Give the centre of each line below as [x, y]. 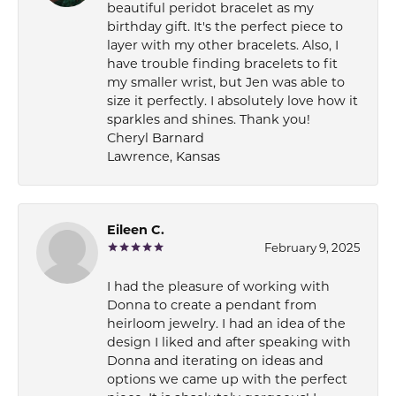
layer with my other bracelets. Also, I [223, 46]
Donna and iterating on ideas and [215, 362]
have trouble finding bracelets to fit [222, 65]
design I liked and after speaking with [229, 343]
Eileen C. [136, 231]
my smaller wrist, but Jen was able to [226, 83]
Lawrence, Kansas [164, 157]
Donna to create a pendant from [212, 306]
